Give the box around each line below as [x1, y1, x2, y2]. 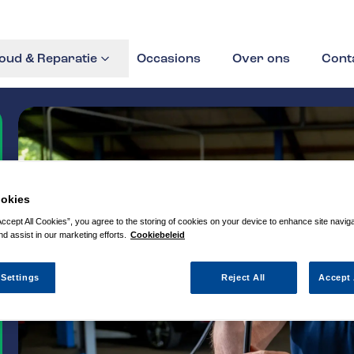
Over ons [232, 51, 290, 66]
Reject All [221, 273, 265, 283]
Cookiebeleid [130, 230, 185, 240]
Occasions [137, 51, 201, 66]
